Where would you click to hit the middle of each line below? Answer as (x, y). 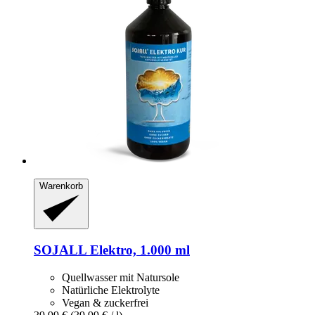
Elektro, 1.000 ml (138, 250)
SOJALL (60, 250)
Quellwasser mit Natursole (121, 277)
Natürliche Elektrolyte (111, 290)
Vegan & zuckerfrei (105, 302)
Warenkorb (61, 186)
